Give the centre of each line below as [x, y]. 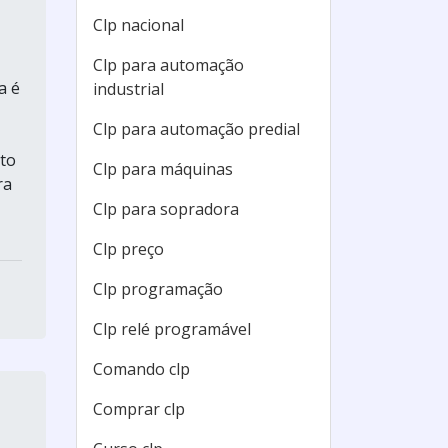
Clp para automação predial [196, 129]
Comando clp [141, 369]
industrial [128, 89]
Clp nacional [138, 25]
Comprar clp [139, 409]
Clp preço [128, 249]
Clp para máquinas [163, 169]
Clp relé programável [172, 329]
